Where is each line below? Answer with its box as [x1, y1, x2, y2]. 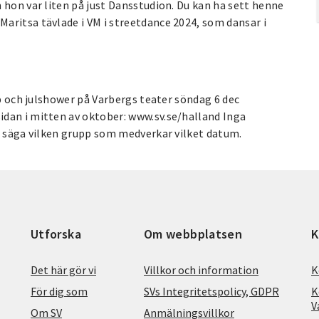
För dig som [31, 283, 88, 298]
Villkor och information [144, 262, 258, 277]
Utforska [31, 225, 81, 242]
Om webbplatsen [144, 225, 243, 242]
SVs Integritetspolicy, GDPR [144, 283, 279, 298]
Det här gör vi [31, 262, 96, 277]
